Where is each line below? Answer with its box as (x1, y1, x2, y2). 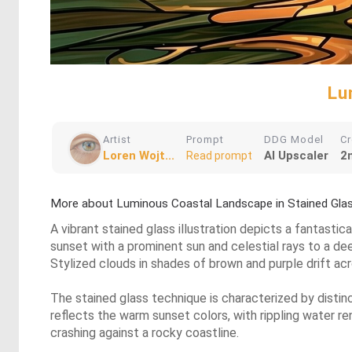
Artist (103, 134, 131, 146)
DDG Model (264, 134, 324, 146)
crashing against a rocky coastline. (50, 325, 239, 341)
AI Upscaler (264, 148, 328, 163)
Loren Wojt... (103, 148, 174, 163)
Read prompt (186, 149, 252, 163)
